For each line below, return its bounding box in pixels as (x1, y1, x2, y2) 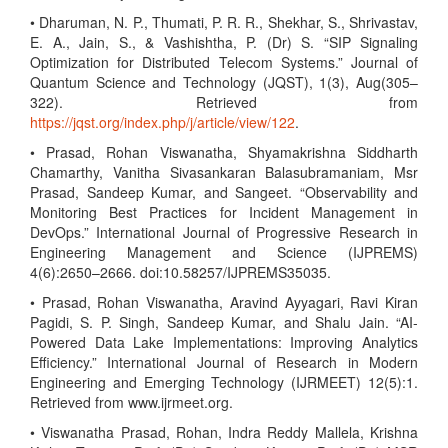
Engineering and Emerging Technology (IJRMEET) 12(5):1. (30, 372, 418, 392)
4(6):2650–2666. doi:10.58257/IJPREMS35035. (30, 262, 331, 282)
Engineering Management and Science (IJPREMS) (30, 242, 418, 262)
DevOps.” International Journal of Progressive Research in (30, 222, 418, 242)
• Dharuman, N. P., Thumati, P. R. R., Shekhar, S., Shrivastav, (30, 12, 418, 32)
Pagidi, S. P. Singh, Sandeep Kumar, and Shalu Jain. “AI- (30, 312, 418, 332)
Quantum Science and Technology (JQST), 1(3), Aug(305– (30, 72, 418, 92)
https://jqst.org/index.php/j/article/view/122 (30, 112, 295, 132)
